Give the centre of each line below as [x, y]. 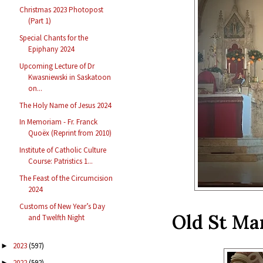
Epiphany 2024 [51, 49]
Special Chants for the [54, 38]
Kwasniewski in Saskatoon [70, 77]
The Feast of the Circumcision [66, 178]
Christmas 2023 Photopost [62, 10]
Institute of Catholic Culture [63, 150]
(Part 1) [40, 21]
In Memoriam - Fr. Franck [59, 122]
